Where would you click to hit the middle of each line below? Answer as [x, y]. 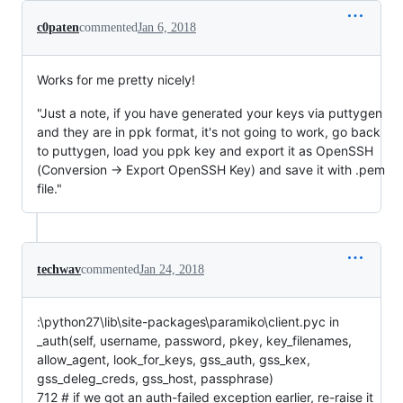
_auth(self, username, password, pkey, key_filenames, [194, 340]
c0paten [58, 27]
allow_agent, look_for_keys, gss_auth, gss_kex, [174, 359]
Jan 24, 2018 [172, 269]
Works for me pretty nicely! [116, 79]
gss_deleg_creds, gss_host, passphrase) [155, 378]
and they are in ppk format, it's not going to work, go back [209, 131]
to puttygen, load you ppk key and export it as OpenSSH [205, 150]
